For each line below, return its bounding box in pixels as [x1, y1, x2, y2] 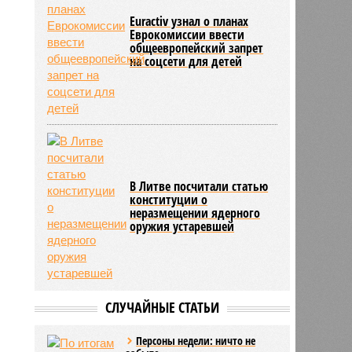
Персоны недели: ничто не [136, 332, 256, 348]
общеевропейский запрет [130, 38, 264, 57]
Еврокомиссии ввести [130, 25, 245, 43]
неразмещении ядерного [130, 203, 261, 222]
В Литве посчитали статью [130, 177, 269, 195]
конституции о [130, 190, 208, 208]
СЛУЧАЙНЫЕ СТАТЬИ [104, 297, 219, 317]
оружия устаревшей [130, 217, 235, 235]
